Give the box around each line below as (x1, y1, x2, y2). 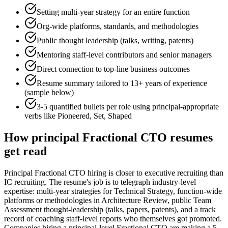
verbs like (24, 111, 58, 121)
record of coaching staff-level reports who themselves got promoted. (4, 214, 222, 223)
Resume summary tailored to (37, 79, 130, 88)
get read (4, 145, 47, 158)
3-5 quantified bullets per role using (37, 102, 152, 111)
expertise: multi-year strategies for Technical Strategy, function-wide (4, 187, 222, 196)
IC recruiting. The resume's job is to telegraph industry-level (4, 178, 196, 187)
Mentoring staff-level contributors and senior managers (37, 50, 212, 60)
